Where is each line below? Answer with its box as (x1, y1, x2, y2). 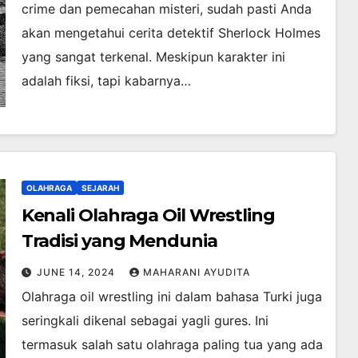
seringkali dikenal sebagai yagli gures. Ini (21, 312, 268, 329)
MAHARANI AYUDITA (142, 266, 250, 279)
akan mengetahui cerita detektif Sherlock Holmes (21, 25, 320, 42)
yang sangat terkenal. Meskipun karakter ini (21, 49, 285, 66)
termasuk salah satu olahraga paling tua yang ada (21, 336, 323, 353)
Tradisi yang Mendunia (21, 230, 217, 253)
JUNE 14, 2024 (36, 266, 118, 279)
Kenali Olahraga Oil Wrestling (21, 205, 275, 227)
